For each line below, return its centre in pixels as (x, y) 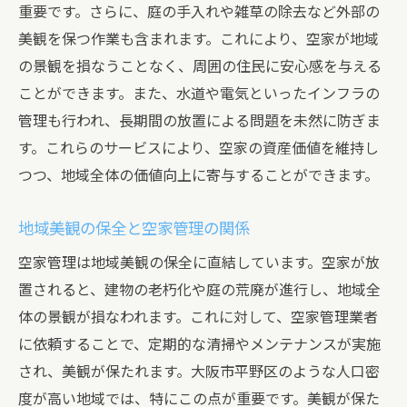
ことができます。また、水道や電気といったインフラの (199, 94)
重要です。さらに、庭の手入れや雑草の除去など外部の (199, 12)
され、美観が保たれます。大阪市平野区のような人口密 (199, 372)
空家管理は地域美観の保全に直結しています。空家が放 (199, 263)
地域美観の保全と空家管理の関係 (134, 229)
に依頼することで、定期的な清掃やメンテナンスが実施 (199, 345)
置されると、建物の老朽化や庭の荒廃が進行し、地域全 (199, 290)
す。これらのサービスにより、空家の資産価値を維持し (199, 149)
